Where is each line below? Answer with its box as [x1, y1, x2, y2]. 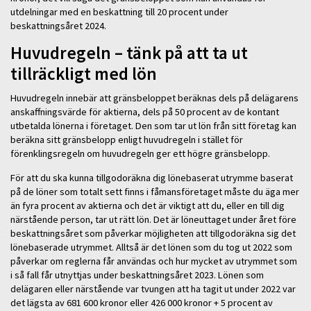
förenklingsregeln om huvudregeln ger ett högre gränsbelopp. [10, 147, 270, 160]
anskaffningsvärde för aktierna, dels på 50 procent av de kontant [10, 106, 279, 119]
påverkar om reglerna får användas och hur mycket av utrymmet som [10, 254, 297, 267]
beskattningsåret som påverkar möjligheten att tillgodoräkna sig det [10, 226, 296, 239]
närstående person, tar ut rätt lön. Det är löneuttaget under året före [10, 212, 296, 226]
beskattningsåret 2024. [10, 19, 106, 32]
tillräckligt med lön [10, 62, 157, 85]
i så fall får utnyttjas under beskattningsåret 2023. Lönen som [10, 268, 264, 281]
